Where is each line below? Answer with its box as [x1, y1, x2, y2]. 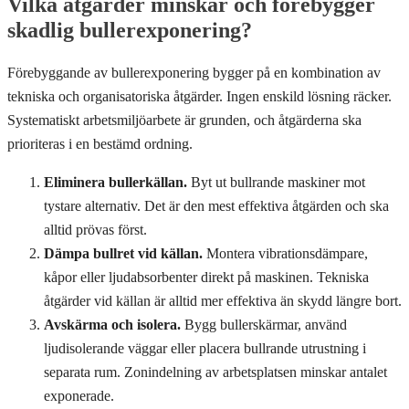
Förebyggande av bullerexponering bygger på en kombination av [7, 65, 381, 81]
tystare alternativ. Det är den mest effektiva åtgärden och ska [44, 198, 389, 215]
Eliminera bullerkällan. [44, 174, 187, 191]
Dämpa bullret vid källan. [44, 246, 203, 262]
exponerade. [44, 388, 114, 404]
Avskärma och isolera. [44, 317, 181, 333]
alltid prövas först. [44, 222, 147, 238]
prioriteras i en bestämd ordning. [7, 136, 193, 152]
